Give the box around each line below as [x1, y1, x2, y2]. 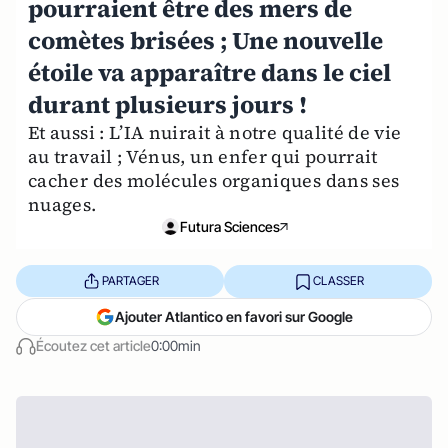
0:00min [151, 336, 201, 354]
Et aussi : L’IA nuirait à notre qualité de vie [28, 119, 402, 145]
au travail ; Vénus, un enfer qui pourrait [28, 143, 378, 169]
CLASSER [312, 273, 364, 289]
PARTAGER [101, 273, 159, 289]
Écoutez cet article [36, 336, 151, 354]
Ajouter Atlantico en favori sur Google [115, 307, 353, 325]
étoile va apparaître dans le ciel [28, 55, 391, 89]
